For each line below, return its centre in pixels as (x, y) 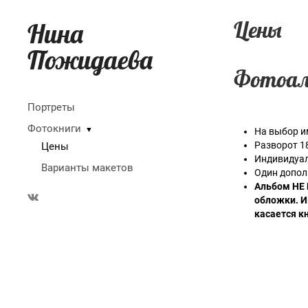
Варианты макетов (87, 168)
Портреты (51, 107)
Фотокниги (54, 129)
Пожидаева (90, 60)
